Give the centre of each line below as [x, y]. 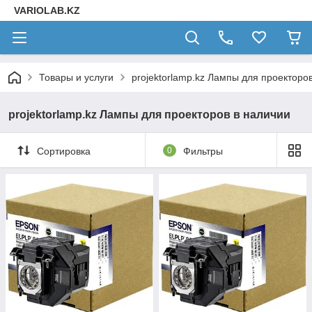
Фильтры [203, 151]
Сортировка [64, 151]
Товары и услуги [76, 77]
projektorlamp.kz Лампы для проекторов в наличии [149, 115]
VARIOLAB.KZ [47, 10]
